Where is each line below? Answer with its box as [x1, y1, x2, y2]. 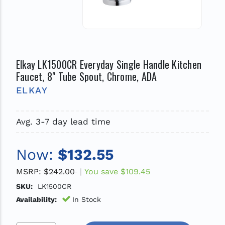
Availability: [16, 195, 57, 203]
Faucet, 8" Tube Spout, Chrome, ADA [16, 68, 157, 84]
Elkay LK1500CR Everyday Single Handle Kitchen [16, 56, 202, 72]
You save [84, 166, 118, 176]
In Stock [72, 195, 101, 203]
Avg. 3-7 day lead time [16, 116, 110, 127]
